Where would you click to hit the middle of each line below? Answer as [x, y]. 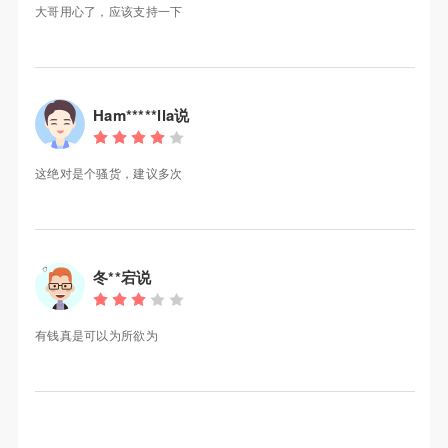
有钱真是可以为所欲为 [96, 335]
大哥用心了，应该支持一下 [108, 11]
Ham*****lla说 [141, 115]
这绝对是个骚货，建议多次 [108, 173]
